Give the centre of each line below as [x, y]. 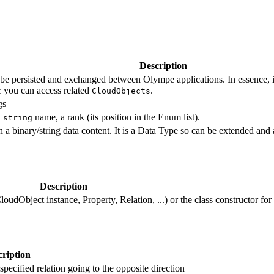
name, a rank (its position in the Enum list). [116, 117]
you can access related [46, 90]
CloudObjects [121, 91]
